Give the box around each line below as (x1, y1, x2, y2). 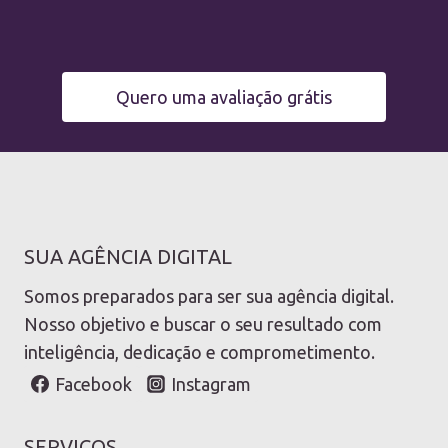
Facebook (55, 374, 133, 395)
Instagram (170, 374, 251, 395)
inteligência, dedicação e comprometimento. (24, 342, 375, 363)
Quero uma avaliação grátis (116, 87, 332, 108)
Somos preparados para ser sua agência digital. (24, 286, 394, 307)
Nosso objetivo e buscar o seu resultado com (24, 314, 382, 335)
